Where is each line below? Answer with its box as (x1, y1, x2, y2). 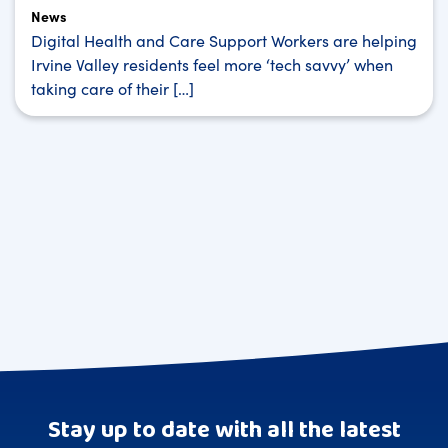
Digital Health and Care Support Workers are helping (31, 28, 417, 51)
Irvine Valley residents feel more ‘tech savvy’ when (31, 52, 393, 75)
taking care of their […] (31, 76, 194, 99)
